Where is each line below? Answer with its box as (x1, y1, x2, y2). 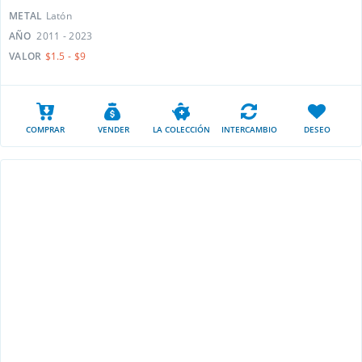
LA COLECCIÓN (152, 124, 210, 135)
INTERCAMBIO (221, 124, 277, 135)
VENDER (97, 124, 129, 135)
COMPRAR (26, 124, 65, 135)
